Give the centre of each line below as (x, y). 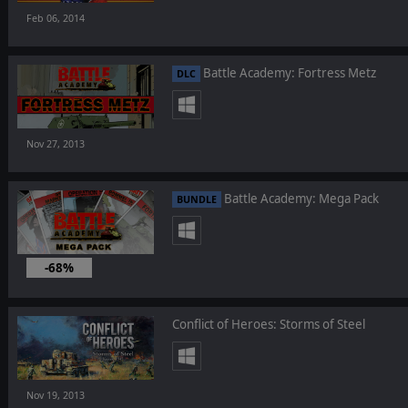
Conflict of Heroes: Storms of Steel (268, 325)
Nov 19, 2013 (55, 396)
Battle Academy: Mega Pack (300, 199)
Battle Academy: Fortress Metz (288, 73)
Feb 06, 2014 (55, 19)
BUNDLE (196, 200)
